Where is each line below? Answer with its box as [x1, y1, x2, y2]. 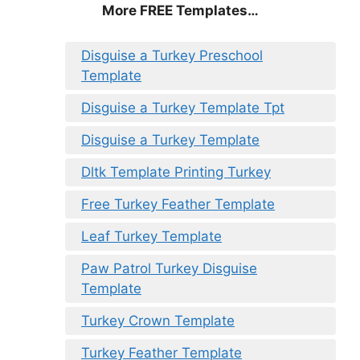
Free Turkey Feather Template [81, 195, 275, 212]
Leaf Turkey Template [81, 227, 222, 244]
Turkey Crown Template [81, 312, 235, 329]
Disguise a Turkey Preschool [81, 47, 263, 63]
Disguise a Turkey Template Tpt [81, 99, 284, 116]
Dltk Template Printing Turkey [81, 163, 271, 180]
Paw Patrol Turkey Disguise [81, 260, 257, 276]
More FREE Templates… [101, 2, 259, 19]
